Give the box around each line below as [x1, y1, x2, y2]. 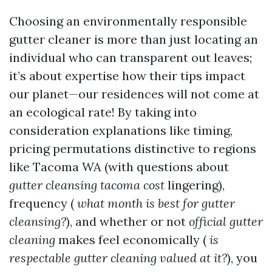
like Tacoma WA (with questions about [9, 159, 229, 174]
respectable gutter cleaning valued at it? [9, 250, 227, 265]
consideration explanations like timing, [9, 123, 233, 138]
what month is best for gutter [74, 195, 235, 211]
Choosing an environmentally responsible [9, 13, 247, 29]
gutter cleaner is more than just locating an [9, 32, 258, 47]
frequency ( [9, 195, 74, 211]
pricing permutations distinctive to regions [9, 141, 256, 156]
